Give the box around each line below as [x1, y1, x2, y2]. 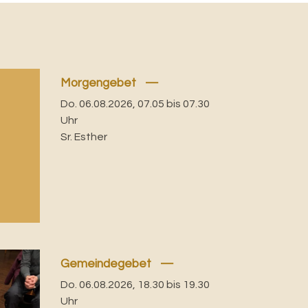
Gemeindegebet [60, 257, 155, 270]
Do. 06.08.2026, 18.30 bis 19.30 [60, 279, 210, 290]
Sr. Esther [60, 131, 108, 143]
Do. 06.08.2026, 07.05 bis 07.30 [60, 98, 210, 110]
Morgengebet [60, 77, 140, 90]
